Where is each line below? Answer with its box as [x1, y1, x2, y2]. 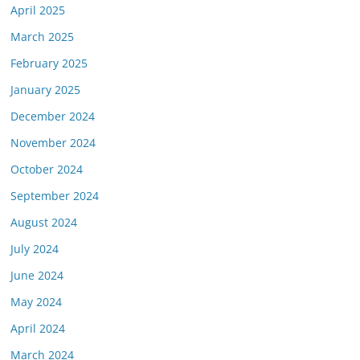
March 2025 [10, 28, 74, 44]
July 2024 [10, 240, 59, 256]
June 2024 [10, 267, 63, 283]
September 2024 [10, 187, 99, 203]
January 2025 [10, 81, 80, 97]
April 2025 [10, 2, 65, 18]
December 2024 [10, 108, 95, 124]
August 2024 [10, 214, 77, 230]
